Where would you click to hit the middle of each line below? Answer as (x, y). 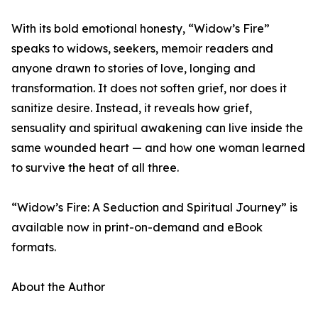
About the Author (58, 287)
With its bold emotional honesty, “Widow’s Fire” (141, 29)
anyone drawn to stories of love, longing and (133, 68)
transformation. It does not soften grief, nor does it (149, 88)
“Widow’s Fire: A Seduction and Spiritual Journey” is (154, 208)
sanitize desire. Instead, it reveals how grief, (132, 108)
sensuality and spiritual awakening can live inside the (157, 128)
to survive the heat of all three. (95, 168)
